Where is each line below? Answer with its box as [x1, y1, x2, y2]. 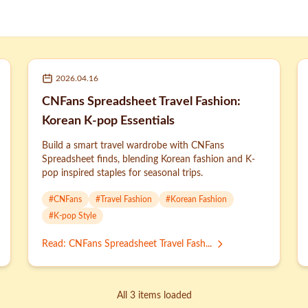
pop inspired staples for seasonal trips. [42, 168, 203, 178]
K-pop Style [54, 212, 96, 220]
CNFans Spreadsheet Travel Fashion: [42, 96, 241, 108]
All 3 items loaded [116, 291, 192, 300]
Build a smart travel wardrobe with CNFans [42, 141, 224, 151]
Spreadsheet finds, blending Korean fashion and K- [42, 155, 255, 164]
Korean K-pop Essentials [42, 115, 175, 127]
